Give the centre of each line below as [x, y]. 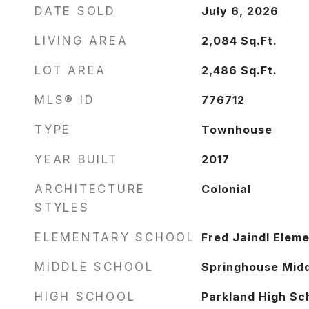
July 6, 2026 [240, 11]
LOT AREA [70, 70]
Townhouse [237, 130]
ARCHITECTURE [90, 189]
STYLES [62, 208]
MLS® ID [65, 100]
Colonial [226, 189]
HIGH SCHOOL [85, 297]
